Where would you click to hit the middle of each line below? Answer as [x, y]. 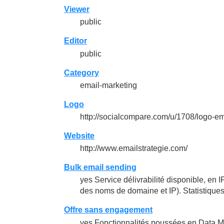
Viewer [77, 9]
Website [79, 135]
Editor [75, 41]
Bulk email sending [100, 167]
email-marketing [108, 85]
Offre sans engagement [108, 210]
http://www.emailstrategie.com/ [134, 148]
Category [81, 72]
